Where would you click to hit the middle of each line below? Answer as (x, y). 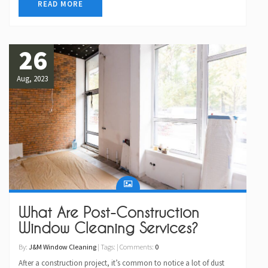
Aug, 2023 (32, 79)
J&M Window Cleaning (63, 247)
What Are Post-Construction (109, 213)
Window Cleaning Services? (108, 228)
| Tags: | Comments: (126, 247)
